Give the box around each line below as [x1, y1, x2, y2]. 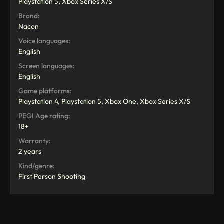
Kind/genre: [18, 161, 55, 170]
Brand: [18, 11, 40, 20]
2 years [18, 146, 41, 156]
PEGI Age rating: [18, 111, 70, 120]
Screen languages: [18, 61, 75, 70]
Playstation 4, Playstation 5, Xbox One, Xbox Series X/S [18, 96, 190, 106]
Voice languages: [18, 36, 70, 45]
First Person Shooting [18, 171, 85, 181]
